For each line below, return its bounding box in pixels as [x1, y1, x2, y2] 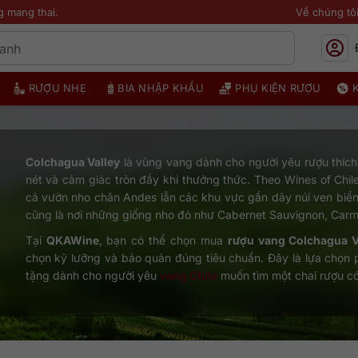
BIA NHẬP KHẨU [117, 82, 204, 94]
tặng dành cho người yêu [25, 268, 160, 282]
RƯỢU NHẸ [28, 82, 86, 94]
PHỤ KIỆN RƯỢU [235, 82, 321, 94]
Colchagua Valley [25, 155, 121, 169]
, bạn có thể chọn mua [98, 233, 228, 247]
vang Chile [159, 268, 217, 282]
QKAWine [46, 233, 99, 247]
